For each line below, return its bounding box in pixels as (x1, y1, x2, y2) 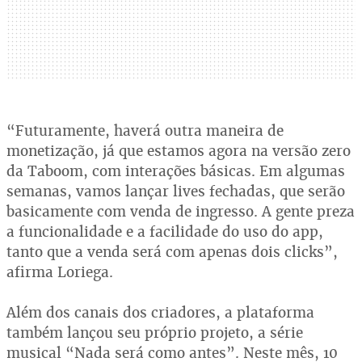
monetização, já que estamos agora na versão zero (6, 141, 351, 160)
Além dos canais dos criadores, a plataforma (6, 302, 314, 322)
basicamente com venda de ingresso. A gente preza (6, 201, 355, 221)
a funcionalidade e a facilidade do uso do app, (6, 221, 323, 241)
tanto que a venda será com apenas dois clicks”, (6, 242, 338, 261)
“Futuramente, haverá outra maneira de (6, 120, 284, 140)
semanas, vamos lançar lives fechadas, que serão (6, 181, 345, 200)
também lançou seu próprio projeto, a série (6, 322, 303, 342)
